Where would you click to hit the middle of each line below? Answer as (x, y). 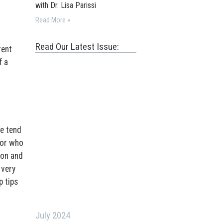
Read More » (53, 20)
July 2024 (53, 216)
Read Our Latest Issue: (77, 47)
